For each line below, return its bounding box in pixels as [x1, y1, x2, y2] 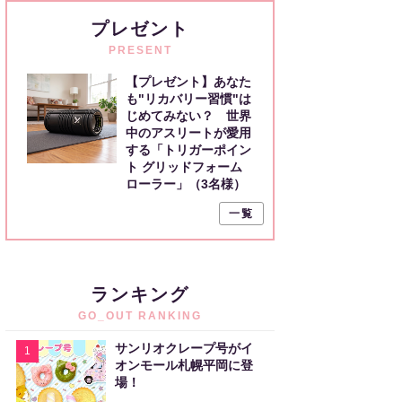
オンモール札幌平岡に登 [115, 358, 253, 372]
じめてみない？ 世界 [126, 109, 251, 123]
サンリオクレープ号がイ [115, 341, 253, 355]
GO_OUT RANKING [78, 310, 202, 322]
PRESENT [108, 44, 172, 57]
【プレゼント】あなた [126, 74, 251, 89]
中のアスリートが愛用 [126, 126, 251, 140]
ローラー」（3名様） [126, 177, 246, 191]
